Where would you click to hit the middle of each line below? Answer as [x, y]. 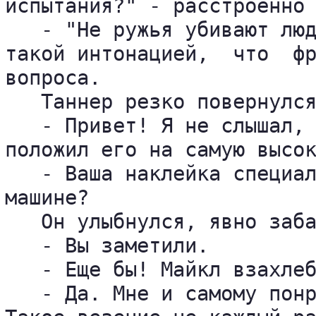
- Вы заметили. [107, 245]
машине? [47, 197]
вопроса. [53, 78]
